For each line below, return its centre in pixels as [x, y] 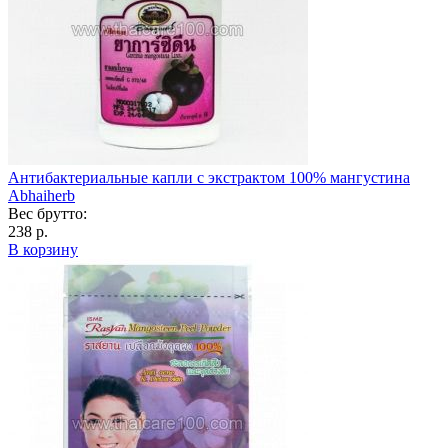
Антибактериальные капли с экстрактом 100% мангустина [209, 177]
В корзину [43, 249]
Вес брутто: [47, 213]
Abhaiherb [41, 195]
